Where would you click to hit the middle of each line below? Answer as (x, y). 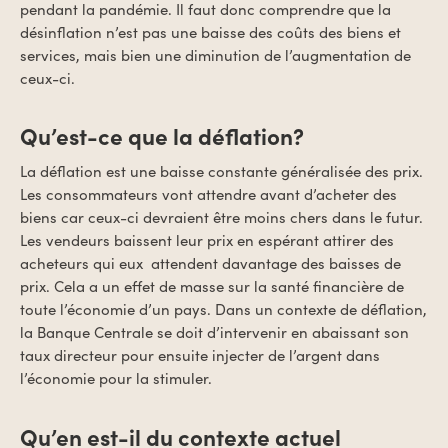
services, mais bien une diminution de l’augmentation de (215, 54)
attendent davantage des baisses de (276, 263)
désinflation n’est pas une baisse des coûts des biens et (210, 31)
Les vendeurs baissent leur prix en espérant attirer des (207, 240)
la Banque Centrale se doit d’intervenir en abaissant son (214, 332)
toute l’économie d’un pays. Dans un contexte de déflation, (223, 309)
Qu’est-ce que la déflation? (162, 135)
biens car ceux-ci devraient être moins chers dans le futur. (221, 217)
